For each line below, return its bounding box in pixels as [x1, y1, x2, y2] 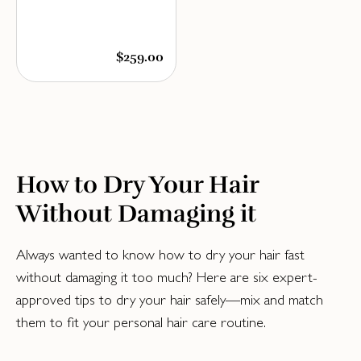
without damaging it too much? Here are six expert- [16, 268, 317, 285]
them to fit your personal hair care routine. [16, 313, 266, 330]
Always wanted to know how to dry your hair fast [16, 246, 305, 263]
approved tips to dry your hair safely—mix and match [16, 291, 323, 308]
